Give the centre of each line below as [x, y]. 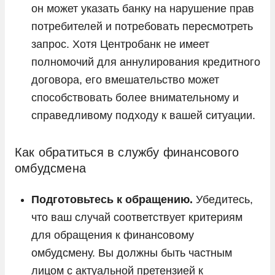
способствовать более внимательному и [135, 97]
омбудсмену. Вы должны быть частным [132, 253]
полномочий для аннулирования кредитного [146, 62]
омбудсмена [50, 168]
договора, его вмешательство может [125, 79]
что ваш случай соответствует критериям [137, 217]
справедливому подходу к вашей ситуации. [143, 115]
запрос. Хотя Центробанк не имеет [120, 44]
